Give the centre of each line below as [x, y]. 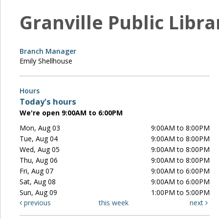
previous [36, 202]
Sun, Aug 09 [39, 192]
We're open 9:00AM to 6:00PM [71, 112]
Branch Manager [48, 51]
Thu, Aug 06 [39, 160]
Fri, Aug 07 [37, 171]
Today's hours [48, 101]
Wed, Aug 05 [40, 149]
